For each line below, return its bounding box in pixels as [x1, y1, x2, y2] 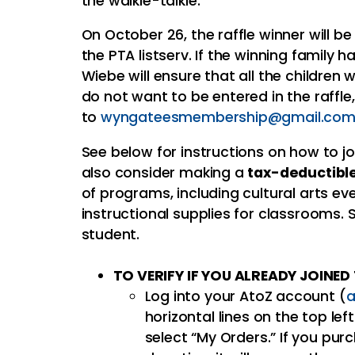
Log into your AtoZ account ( [144, 286, 346, 306]
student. [81, 224, 140, 244]
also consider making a [81, 162, 248, 182]
